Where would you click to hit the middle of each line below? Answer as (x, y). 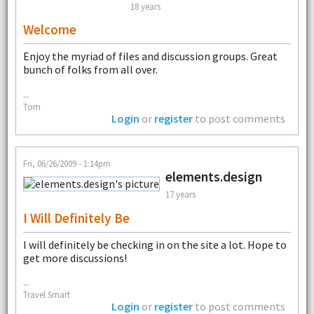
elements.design (213, 176)
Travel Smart (46, 295)
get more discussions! (75, 258)
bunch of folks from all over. (90, 70)
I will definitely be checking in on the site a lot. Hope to (155, 244)
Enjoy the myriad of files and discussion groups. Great (150, 56)
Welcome (49, 30)
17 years (180, 194)
